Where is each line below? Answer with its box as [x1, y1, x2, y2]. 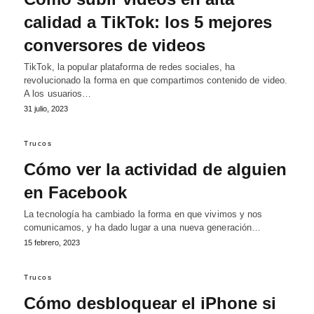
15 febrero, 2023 [24, 238, 80, 247]
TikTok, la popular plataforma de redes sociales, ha [24, 61, 235, 72]
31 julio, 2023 [24, 104, 68, 113]
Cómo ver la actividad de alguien [24, 159, 287, 179]
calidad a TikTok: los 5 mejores [24, 12, 272, 32]
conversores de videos [24, 35, 205, 55]
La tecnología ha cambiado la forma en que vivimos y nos [24, 208, 263, 219]
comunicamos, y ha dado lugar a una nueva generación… [24, 221, 261, 233]
